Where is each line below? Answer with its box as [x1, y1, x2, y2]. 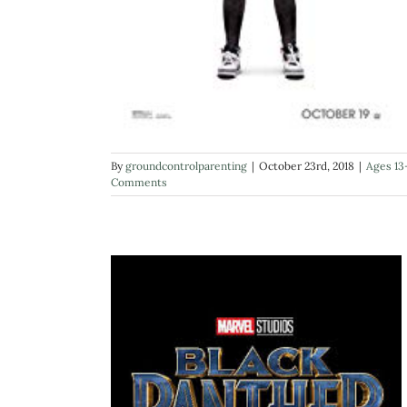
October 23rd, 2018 [259, 158, 354, 173]
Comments [111, 174, 167, 189]
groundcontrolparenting [125, 158, 247, 173]
